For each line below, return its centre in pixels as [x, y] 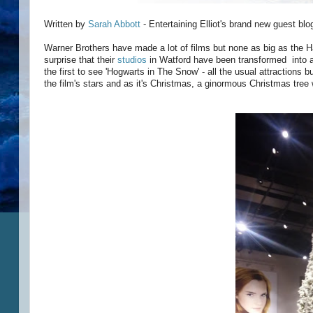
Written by [66, 24]
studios [133, 60]
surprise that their [81, 60]
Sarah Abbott [114, 24]
